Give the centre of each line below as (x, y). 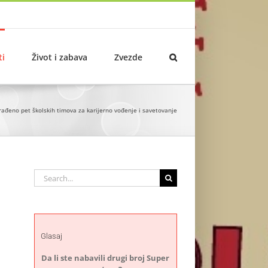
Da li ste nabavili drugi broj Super (106, 258)
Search (45, 174)
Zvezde (128, 57)
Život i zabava (60, 57)
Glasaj (51, 236)
